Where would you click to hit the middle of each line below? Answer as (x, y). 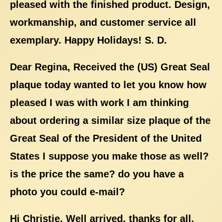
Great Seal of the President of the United (106, 139)
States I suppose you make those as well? (109, 156)
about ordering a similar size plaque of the (110, 121)
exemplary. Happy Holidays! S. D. (88, 40)
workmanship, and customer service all (103, 23)
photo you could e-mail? (67, 192)
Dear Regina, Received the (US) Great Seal (110, 67)
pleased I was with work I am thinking (99, 103)
